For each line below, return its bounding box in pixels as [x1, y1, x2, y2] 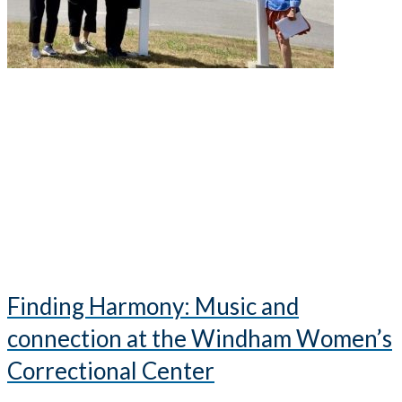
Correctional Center [7, 356, 214, 386]
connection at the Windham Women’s [7, 324, 392, 354]
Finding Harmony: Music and [7, 292, 299, 321]
